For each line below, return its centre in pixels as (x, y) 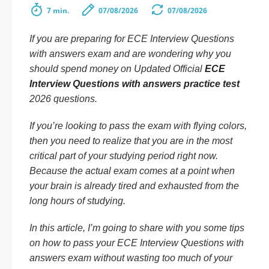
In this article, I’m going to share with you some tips (137, 228)
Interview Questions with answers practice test (134, 84)
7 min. (58, 11)
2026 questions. (63, 99)
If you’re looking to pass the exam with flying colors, (138, 126)
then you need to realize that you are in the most (131, 141)
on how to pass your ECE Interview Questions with (137, 243)
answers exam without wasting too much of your (131, 258)
